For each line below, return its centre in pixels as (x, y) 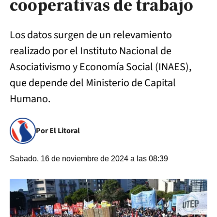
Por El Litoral (58, 131)
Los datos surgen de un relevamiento (91, 35)
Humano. (30, 99)
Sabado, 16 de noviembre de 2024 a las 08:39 (89, 159)
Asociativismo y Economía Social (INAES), (101, 67)
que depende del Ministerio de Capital (93, 83)
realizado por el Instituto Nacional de (91, 51)
